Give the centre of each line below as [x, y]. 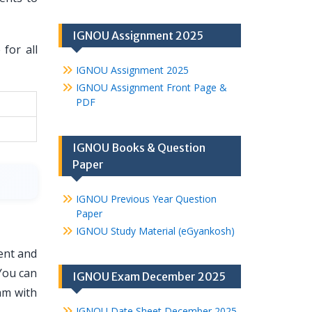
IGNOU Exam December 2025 [149, 276]
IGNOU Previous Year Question [146, 199]
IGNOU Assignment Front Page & [151, 87]
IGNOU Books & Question [139, 148]
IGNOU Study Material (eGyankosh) [155, 231]
